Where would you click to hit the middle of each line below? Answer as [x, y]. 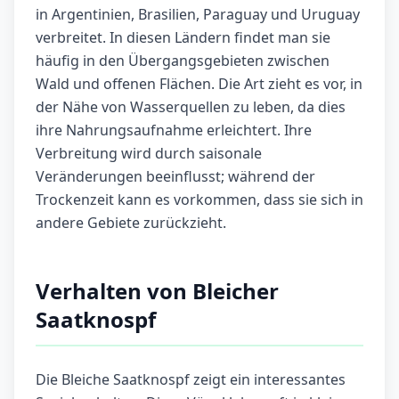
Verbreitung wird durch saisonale [149, 154]
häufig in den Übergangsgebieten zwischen [183, 61]
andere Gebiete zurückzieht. [131, 223]
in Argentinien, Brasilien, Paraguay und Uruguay [198, 15]
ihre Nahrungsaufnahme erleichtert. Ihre [174, 130]
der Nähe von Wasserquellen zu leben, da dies [191, 107]
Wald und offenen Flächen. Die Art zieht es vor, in [199, 84]
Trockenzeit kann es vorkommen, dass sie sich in [199, 200]
